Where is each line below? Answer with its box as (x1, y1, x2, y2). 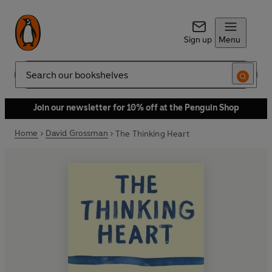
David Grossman (45, 128, 108, 138)
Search (15, 74, 41, 85)
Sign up (183, 35, 212, 45)
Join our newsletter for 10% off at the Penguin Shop (33, 103, 239, 113)
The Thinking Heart (115, 128, 189, 139)
